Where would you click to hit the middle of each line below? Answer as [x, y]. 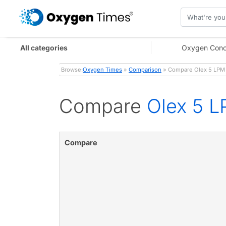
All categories [44, 47]
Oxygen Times [102, 70]
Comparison [145, 70]
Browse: [72, 70]
